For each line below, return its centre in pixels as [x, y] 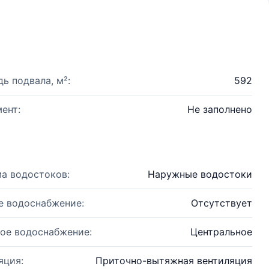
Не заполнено [220, 109]
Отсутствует [222, 203]
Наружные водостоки [200, 174]
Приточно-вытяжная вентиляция [174, 261]
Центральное [221, 232]
